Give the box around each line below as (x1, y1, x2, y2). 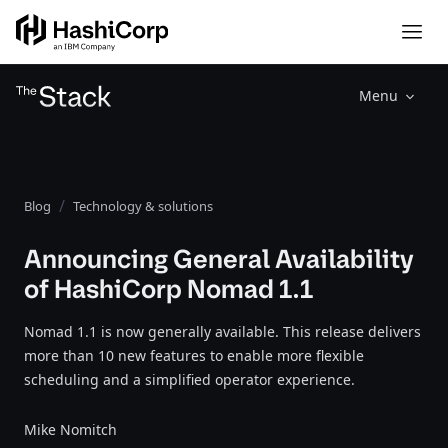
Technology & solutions (73, 197, 213, 215)
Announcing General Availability (24, 242, 414, 276)
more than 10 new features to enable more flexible (24, 346, 364, 365)
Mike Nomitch (24, 420, 117, 439)
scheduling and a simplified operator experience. (24, 370, 355, 389)
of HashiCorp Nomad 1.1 (24, 272, 313, 306)
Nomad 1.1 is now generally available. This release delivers (24, 322, 421, 341)
